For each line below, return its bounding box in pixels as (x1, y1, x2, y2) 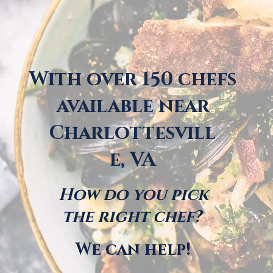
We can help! (75, 239, 191, 261)
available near (56, 93, 210, 119)
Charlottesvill (49, 120, 216, 146)
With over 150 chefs (29, 66, 236, 93)
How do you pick (58, 184, 208, 206)
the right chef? (62, 206, 205, 228)
